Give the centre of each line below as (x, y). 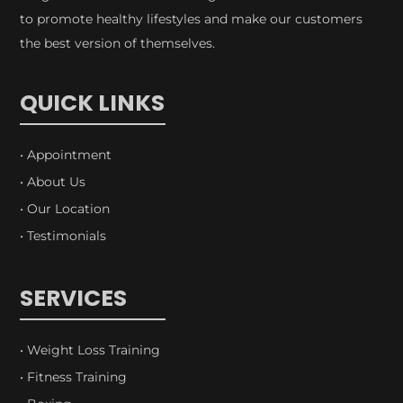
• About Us (53, 182)
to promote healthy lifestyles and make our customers (192, 19)
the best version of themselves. (118, 44)
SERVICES (74, 299)
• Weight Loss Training (90, 350)
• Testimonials (63, 236)
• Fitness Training (74, 377)
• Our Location (65, 209)
